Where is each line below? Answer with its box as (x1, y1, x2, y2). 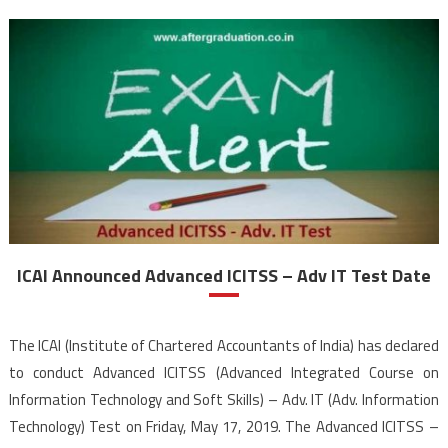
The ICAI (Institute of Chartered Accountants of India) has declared (8, 334, 439, 358)
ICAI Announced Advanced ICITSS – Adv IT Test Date (16, 262, 431, 290)
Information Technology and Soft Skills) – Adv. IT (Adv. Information (8, 388, 439, 412)
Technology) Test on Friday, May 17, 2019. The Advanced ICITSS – (8, 415, 439, 439)
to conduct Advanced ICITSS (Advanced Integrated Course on (8, 361, 439, 385)
